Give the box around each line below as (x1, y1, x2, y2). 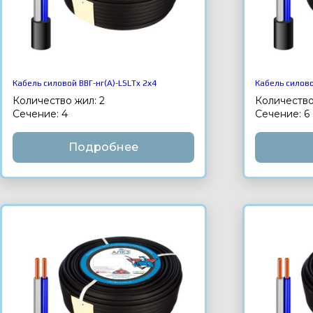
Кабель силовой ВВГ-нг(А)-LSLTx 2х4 (13, 78, 156, 88)
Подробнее (68, 140, 139, 154)
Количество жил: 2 (13, 94, 105, 107)
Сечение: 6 (255, 107, 310, 120)
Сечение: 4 (13, 107, 68, 120)
